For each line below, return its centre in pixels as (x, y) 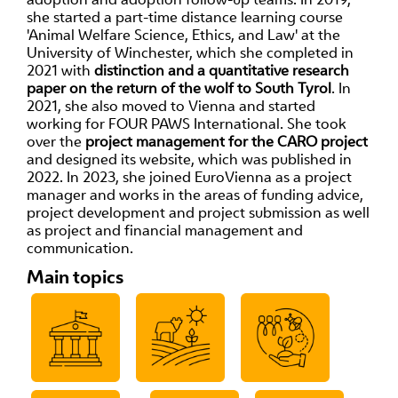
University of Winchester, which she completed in (190, 52)
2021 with (60, 70)
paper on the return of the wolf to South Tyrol (179, 88)
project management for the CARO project (227, 141)
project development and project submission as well (198, 212)
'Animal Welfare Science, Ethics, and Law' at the (183, 34)
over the (56, 141)
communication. (80, 247)
